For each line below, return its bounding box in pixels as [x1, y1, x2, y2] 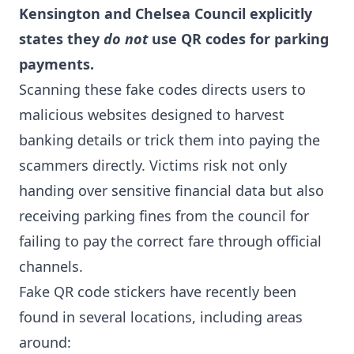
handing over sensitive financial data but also [19, 181, 324, 201]
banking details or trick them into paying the [19, 130, 320, 150]
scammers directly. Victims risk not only [19, 156, 287, 175]
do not [104, 29, 148, 49]
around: [19, 333, 71, 352]
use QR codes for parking [148, 29, 329, 49]
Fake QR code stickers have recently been [19, 282, 296, 302]
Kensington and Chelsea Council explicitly [19, 4, 312, 24]
